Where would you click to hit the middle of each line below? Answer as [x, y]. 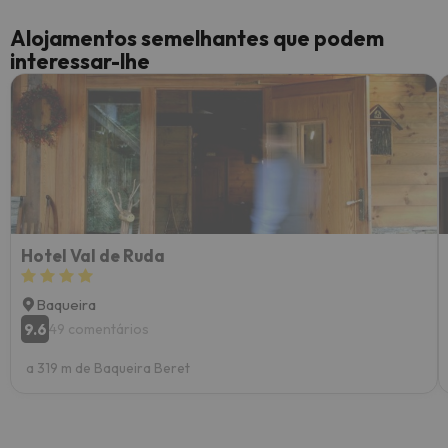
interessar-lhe [80, 61]
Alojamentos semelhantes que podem [197, 38]
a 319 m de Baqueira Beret [108, 368]
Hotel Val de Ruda [93, 255]
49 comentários [99, 329]
